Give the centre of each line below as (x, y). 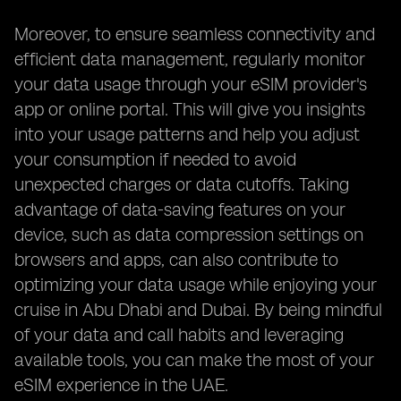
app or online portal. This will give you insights (190, 109)
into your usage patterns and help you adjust (187, 134)
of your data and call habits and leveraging (179, 335)
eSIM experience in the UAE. (121, 385)
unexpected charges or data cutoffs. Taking (182, 184)
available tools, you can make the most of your (194, 360)
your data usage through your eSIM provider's (191, 84)
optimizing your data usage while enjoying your (196, 285)
